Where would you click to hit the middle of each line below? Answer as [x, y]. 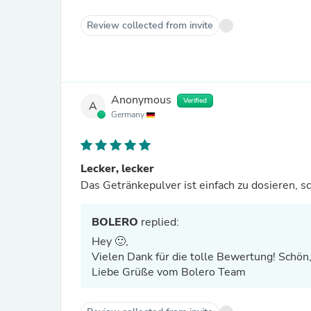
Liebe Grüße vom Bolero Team [169, 272]
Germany [129, 115]
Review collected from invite [150, 25]
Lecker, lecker [117, 169]
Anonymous [141, 100]
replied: [159, 222]
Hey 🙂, [111, 242]
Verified [195, 101]
